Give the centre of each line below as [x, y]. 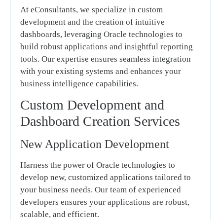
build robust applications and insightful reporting [107, 46]
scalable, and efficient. [60, 215]
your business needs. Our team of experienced [101, 190]
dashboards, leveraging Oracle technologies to [101, 34]
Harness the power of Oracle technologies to [98, 165]
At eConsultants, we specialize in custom [92, 9]
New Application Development [95, 144]
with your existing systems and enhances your [101, 71]
